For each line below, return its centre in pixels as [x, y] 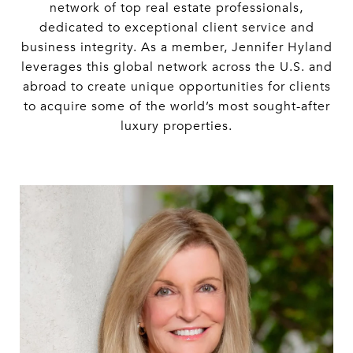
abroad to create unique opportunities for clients [176, 87]
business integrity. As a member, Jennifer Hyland [176, 48]
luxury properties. [176, 126]
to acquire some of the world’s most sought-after [176, 107]
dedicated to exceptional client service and [176, 28]
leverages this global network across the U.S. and [176, 67]
